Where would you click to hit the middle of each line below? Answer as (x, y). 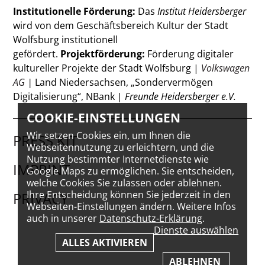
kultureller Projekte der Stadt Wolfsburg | (107, 68)
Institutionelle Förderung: (76, 11)
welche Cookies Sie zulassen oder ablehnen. (124, 183)
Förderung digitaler (191, 54)
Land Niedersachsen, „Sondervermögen (124, 82)
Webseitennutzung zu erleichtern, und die (120, 147)
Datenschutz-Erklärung (151, 218)
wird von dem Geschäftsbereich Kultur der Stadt (121, 25)
